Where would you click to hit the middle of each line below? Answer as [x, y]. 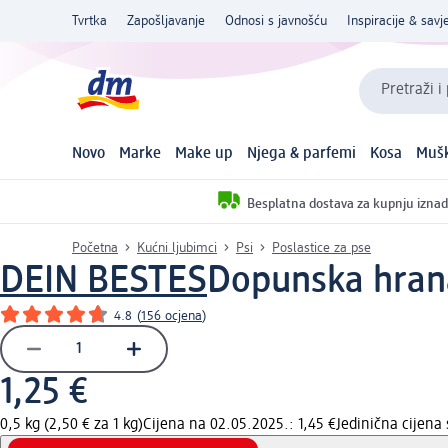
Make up [203, 154]
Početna [95, 247]
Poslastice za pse [321, 247]
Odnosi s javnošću [276, 21]
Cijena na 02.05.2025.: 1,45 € [239, 424]
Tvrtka [89, 21]
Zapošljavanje [166, 21]
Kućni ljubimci [177, 247]
